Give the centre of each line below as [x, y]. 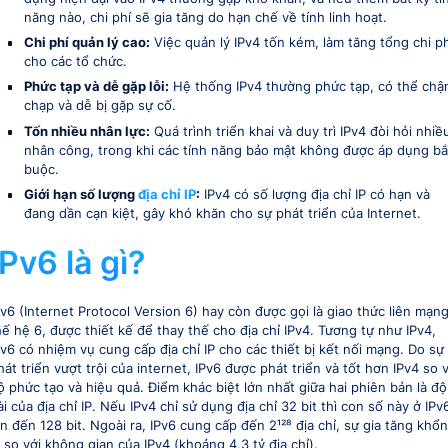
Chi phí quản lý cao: [86, 42]
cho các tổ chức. [75, 61]
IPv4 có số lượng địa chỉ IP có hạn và [314, 195]
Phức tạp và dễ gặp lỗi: [96, 87]
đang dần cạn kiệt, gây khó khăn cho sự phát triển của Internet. [222, 214]
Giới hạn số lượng [80, 195]
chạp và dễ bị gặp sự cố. [99, 106]
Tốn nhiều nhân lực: [86, 131]
